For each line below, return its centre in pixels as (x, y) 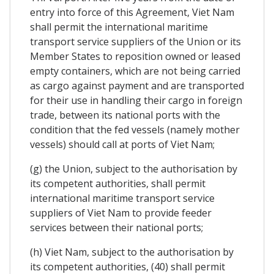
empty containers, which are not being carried (135, 71)
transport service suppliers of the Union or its (135, 41)
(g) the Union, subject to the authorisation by (134, 168)
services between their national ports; (117, 227)
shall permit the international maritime (119, 27)
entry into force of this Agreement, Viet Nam (132, 12)
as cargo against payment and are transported (137, 85)
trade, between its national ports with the (125, 115)
